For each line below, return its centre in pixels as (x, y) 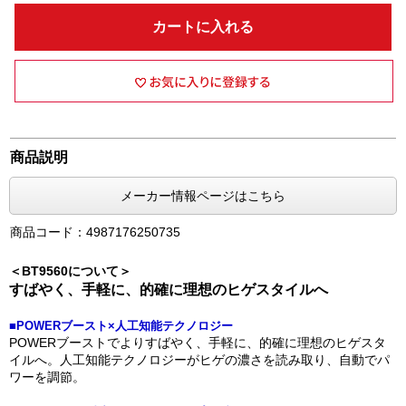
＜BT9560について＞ (70, 271)
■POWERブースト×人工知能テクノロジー (121, 326)
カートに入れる (203, 27)
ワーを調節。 (47, 377)
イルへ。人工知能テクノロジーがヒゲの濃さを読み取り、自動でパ (199, 360)
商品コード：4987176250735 (96, 232)
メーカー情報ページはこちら (203, 196)
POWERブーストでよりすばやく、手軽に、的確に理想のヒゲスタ (198, 343)
